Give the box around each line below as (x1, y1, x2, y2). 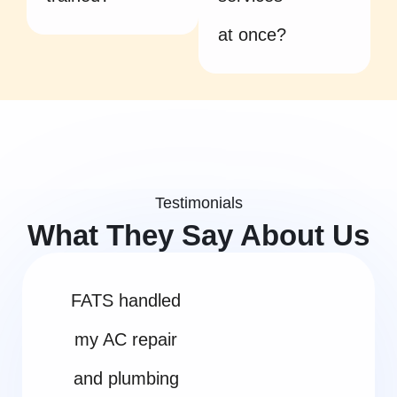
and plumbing (73, 368, 179, 388)
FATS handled (71, 290, 182, 310)
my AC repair (74, 329, 178, 349)
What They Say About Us (27, 218, 370, 252)
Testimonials (154, 193, 243, 212)
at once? (218, 24, 286, 44)
